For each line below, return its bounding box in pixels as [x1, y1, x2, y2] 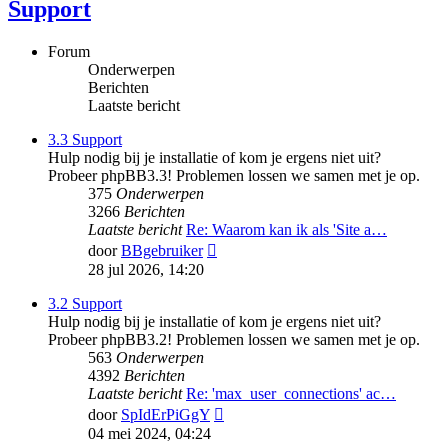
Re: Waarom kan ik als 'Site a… [186, 220, 387, 238]
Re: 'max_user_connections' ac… [186, 384, 396, 402]
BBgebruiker [121, 241, 203, 259]
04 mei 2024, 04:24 [88, 424, 211, 442]
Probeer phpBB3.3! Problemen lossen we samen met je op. [48, 166, 420, 184]
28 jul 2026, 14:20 [88, 260, 204, 278]
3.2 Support [48, 294, 122, 312]
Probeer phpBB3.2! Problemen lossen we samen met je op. [48, 330, 420, 348]
